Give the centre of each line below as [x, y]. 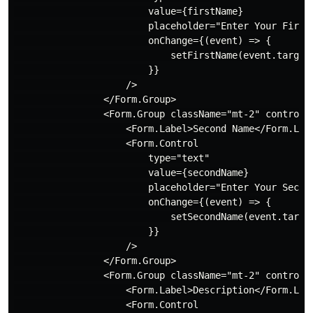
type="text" [112, 158]
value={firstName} [129, 12]
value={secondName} [131, 173]
